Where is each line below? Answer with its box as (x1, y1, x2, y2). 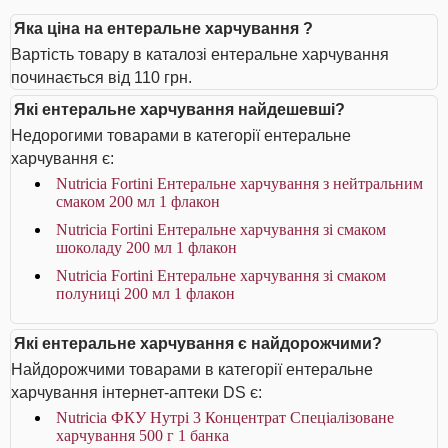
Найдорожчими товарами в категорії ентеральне (11, 361, 373, 378)
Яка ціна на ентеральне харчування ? (14, 20, 313, 37)
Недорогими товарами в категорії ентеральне (11, 127, 351, 144)
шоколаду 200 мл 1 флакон (56, 239, 237, 256)
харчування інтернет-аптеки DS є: (11, 384, 262, 401)
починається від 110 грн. (11, 69, 192, 86)
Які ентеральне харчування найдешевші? (14, 101, 345, 118)
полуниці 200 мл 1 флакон (56, 285, 235, 302)
